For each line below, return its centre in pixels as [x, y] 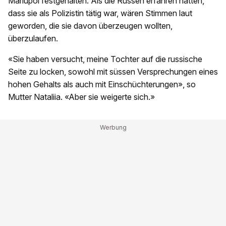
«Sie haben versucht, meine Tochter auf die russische [105, 59]
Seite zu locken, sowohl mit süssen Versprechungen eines [113, 72]
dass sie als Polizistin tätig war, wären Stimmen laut [100, 13]
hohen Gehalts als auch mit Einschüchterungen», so [102, 84]
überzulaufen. [33, 39]
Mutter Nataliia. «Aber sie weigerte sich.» [81, 97]
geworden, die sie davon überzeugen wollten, [90, 26]
